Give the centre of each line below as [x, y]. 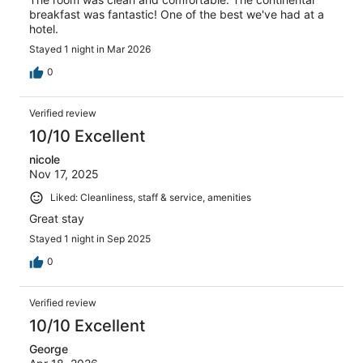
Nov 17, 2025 [64, 174]
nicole [45, 160]
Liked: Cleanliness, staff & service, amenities [151, 198]
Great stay [57, 219]
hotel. [44, 29]
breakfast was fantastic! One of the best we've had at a [177, 15]
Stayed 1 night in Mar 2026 [90, 49]
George [49, 349]
